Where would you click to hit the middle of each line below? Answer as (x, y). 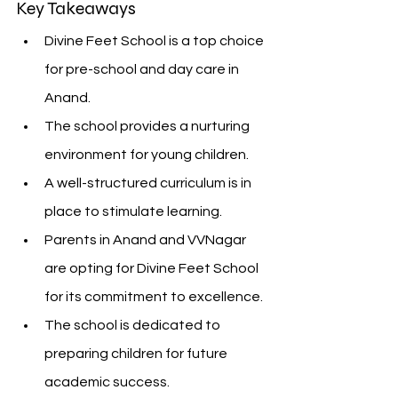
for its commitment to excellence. (154, 297)
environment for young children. (147, 155)
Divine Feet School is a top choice (155, 41)
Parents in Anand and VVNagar (147, 240)
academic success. (107, 382)
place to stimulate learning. (133, 211)
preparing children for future (137, 354)
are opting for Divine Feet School (153, 268)
